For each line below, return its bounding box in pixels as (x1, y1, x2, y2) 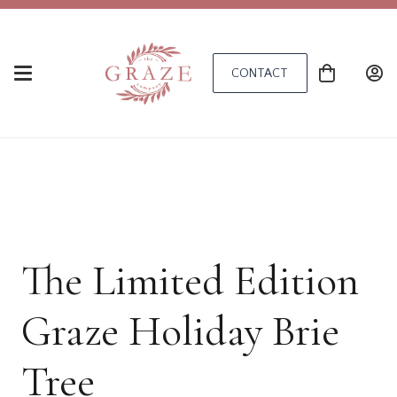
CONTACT (230, 66, 289, 81)
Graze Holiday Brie (21, 306, 339, 357)
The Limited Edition (21, 255, 359, 307)
